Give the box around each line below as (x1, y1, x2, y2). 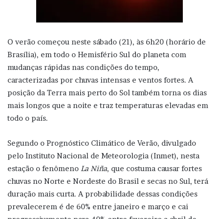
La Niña (81, 163, 107, 173)
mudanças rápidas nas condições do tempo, (7, 62, 159, 72)
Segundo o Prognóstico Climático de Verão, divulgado (7, 138, 196, 148)
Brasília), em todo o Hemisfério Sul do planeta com (7, 49, 186, 59)
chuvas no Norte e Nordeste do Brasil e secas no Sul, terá (7, 176, 208, 186)
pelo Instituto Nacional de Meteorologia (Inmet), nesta (7, 151, 199, 160)
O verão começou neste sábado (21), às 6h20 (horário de (7, 37, 206, 46)
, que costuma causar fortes (107, 163, 202, 173)
